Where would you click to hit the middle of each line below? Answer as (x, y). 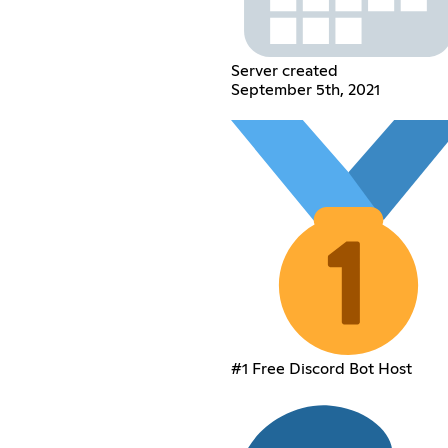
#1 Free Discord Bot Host (321, 368)
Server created (284, 70)
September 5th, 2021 (305, 89)
